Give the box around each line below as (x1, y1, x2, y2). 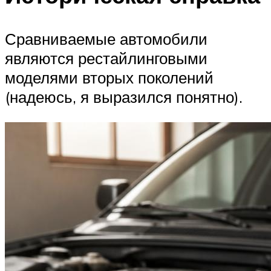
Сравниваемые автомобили (5, 28, 207, 48)
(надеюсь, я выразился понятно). (5, 87, 243, 106)
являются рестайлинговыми (5, 48, 207, 68)
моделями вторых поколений (5, 67, 214, 87)
